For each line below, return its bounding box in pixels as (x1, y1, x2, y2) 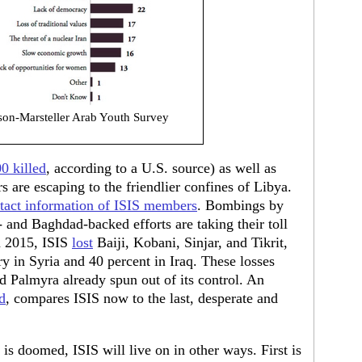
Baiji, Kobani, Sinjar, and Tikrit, (93, 234, 288, 250)
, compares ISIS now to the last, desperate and (6, 290, 278, 306)
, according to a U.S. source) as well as (46, 160, 276, 176)
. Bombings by (197, 197, 284, 213)
